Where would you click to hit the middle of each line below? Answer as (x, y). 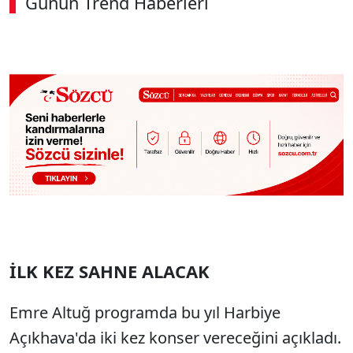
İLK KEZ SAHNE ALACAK (110, 271)
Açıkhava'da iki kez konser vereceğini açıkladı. (175, 338)
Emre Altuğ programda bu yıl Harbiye (145, 313)
